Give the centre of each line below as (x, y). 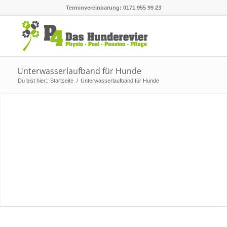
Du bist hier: (32, 81)
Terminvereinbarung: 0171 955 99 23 (113, 8)
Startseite (62, 81)
